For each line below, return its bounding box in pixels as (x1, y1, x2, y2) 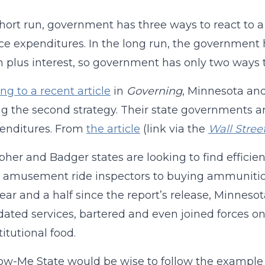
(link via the (140, 122, 208, 135)
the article (86, 122, 140, 135)
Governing (126, 85, 182, 98)
